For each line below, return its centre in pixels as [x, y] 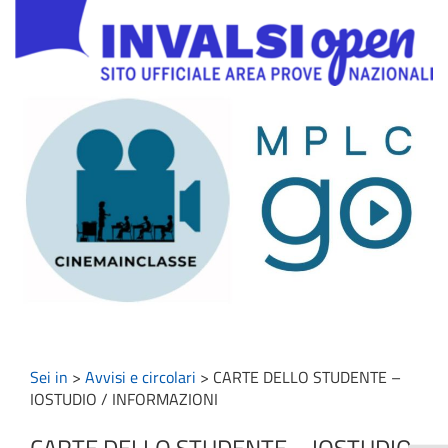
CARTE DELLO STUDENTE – [307, 377]
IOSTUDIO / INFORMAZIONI [124, 399]
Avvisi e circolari [140, 377]
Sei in [49, 377]
